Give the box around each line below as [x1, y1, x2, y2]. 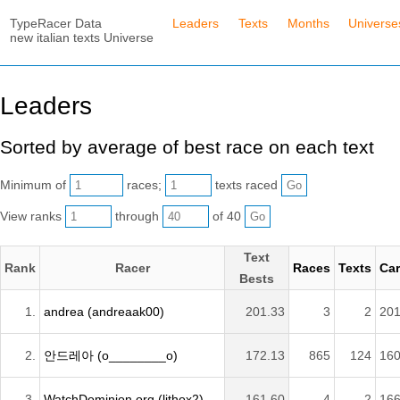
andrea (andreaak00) [44, 304, 164, 319]
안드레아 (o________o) [44, 347, 178, 362]
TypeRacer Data [9, 15, 102, 30]
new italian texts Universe [9, 29, 154, 45]
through [112, 208, 162, 223]
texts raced [212, 177, 281, 192]
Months [287, 15, 329, 30]
